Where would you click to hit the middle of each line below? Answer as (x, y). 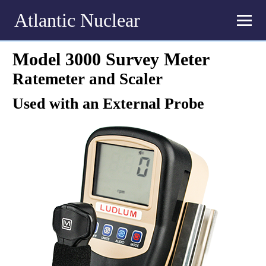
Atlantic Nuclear (77, 20)
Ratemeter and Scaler (87, 79)
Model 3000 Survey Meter (111, 60)
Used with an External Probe (108, 104)
